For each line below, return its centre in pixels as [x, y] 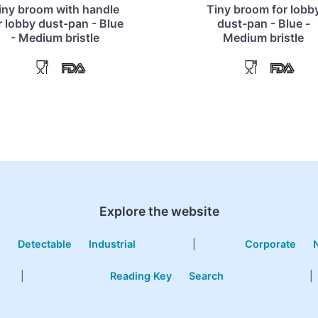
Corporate [270, 244]
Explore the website [159, 211]
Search [206, 276]
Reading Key [141, 276]
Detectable [45, 244]
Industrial [113, 244]
